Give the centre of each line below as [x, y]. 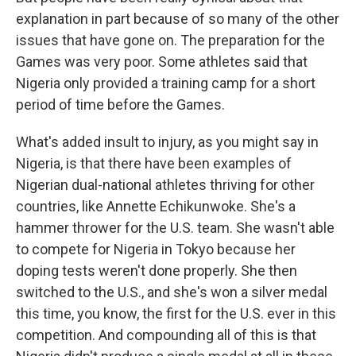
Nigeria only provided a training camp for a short [166, 83]
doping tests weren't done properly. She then [157, 271]
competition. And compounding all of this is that [166, 335]
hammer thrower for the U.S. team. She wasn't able [175, 228]
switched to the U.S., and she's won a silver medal [172, 292]
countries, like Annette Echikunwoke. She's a [156, 206]
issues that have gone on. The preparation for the [170, 40]
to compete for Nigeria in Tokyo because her [156, 249]
